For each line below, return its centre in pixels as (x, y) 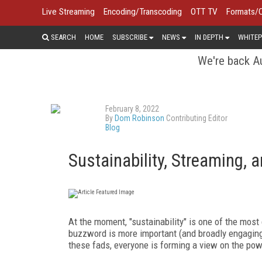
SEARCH (63, 37)
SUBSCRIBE (130, 37)
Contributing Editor (196, 118)
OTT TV (204, 12)
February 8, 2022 (132, 108)
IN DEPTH (209, 37)
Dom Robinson (139, 118)
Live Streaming (68, 12)
